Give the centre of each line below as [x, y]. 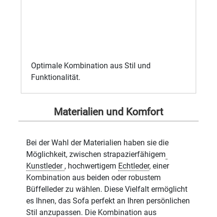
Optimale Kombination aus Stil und [91, 66]
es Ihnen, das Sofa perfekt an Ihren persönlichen [108, 201]
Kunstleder [45, 166]
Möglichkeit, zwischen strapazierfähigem [96, 154]
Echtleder [134, 166]
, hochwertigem [92, 166]
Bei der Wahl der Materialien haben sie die [98, 143]
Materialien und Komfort [108, 112]
